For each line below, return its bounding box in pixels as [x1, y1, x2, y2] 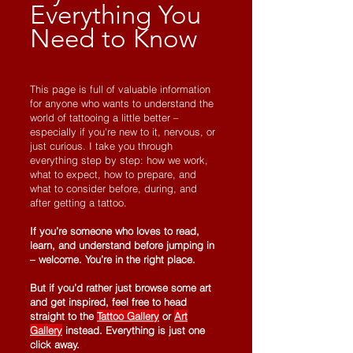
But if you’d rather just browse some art [30, 281, 211, 294]
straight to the [30, 310, 97, 322]
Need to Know [30, 24, 197, 54]
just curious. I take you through [30, 139, 173, 152]
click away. [30, 338, 80, 351]
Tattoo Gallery [97, 310, 159, 322]
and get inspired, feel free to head [30, 295, 187, 308]
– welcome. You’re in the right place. [30, 253, 195, 266]
